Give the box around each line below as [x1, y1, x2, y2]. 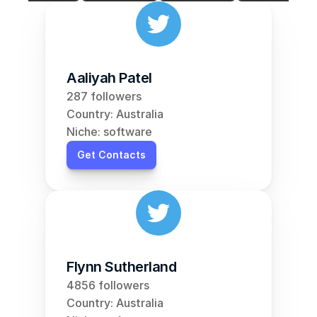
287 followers [67, 89, 142, 103]
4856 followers [67, 278, 149, 292]
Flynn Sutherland [67, 258, 176, 275]
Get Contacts [77, 149, 146, 161]
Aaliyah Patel [67, 69, 152, 86]
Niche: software [67, 125, 152, 139]
